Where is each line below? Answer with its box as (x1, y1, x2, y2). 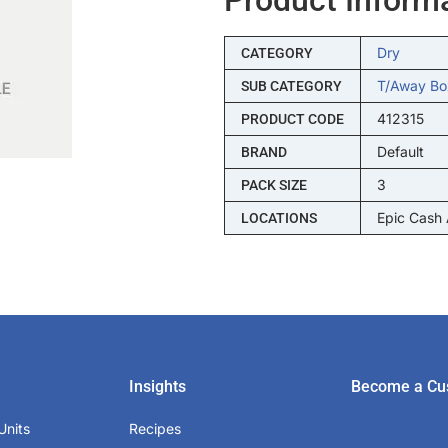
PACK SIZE (240, 176, 307, 193)
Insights (129, 376, 187, 396)
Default (376, 142, 424, 160)
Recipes (129, 419, 182, 437)
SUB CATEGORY (240, 77, 342, 94)
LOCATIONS (240, 209, 317, 226)
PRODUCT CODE (240, 110, 344, 127)
